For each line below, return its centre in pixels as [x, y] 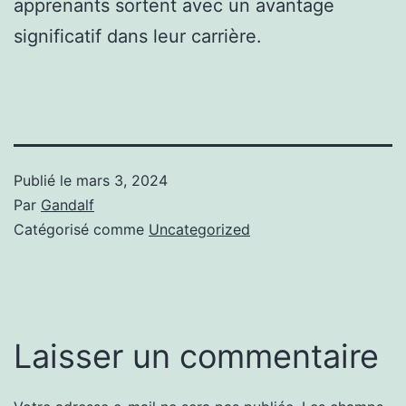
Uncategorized [199, 229]
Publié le [45, 180]
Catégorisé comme [81, 229]
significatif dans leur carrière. [138, 36]
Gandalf [68, 204]
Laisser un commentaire [196, 356]
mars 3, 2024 [122, 180]
